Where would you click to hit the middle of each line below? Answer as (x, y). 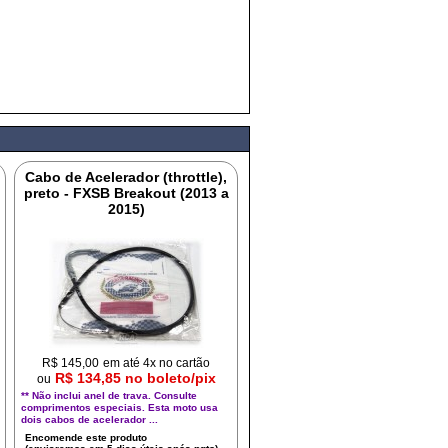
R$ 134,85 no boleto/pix (135, 378)
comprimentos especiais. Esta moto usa (120, 407)
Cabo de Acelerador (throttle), (126, 177)
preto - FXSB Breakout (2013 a (126, 193)
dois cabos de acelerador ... (90, 419)
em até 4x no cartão (157, 362)
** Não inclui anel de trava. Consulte (109, 395)
